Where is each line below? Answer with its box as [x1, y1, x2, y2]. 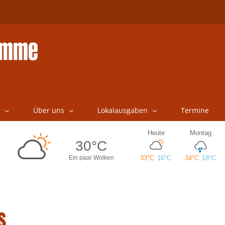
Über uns [33, 105, 64, 115]
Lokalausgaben [97, 105, 148, 115]
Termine [180, 105, 209, 115]
